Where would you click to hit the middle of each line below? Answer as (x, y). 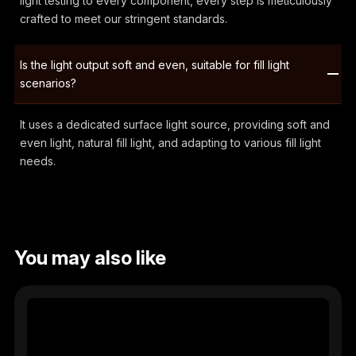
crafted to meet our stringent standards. (123, 18)
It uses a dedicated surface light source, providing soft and (174, 124)
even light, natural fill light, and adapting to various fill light (170, 142)
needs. (37, 161)
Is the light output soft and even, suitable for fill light (154, 64)
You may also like (90, 258)
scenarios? (48, 83)
